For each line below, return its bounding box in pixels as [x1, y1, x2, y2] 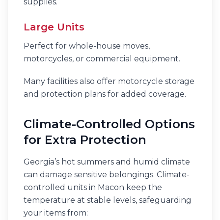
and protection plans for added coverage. [24, 89, 186, 99]
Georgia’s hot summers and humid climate [24, 157, 190, 166]
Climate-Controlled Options [24, 117, 195, 131]
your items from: [24, 208, 88, 218]
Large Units [24, 21, 84, 33]
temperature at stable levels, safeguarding [24, 195, 192, 205]
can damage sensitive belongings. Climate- [24, 170, 190, 179]
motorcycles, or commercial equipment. [24, 54, 180, 63]
